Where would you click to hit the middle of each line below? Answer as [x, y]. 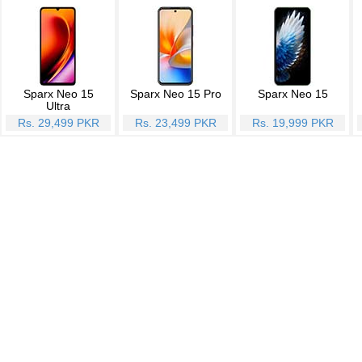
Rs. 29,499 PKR [58, 122]
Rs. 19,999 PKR [293, 122]
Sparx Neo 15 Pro [175, 93]
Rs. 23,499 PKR [175, 122]
